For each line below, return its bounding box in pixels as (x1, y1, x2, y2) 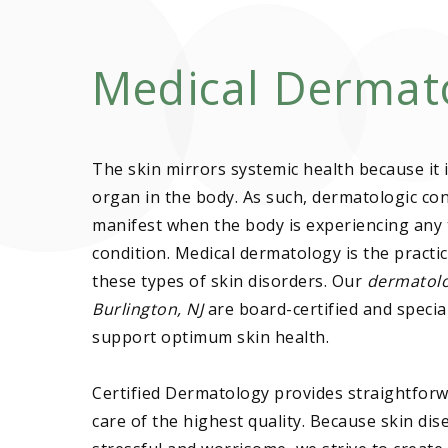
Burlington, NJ (92, 297, 203, 320)
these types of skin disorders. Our (92, 269, 367, 292)
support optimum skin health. (92, 325, 329, 348)
